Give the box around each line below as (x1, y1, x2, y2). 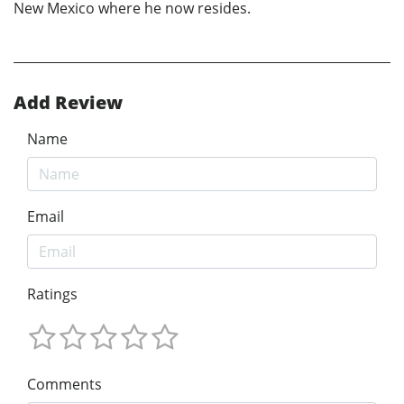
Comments (27, 373, 102, 394)
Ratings (27, 284, 78, 305)
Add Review (14, 90, 123, 115)
